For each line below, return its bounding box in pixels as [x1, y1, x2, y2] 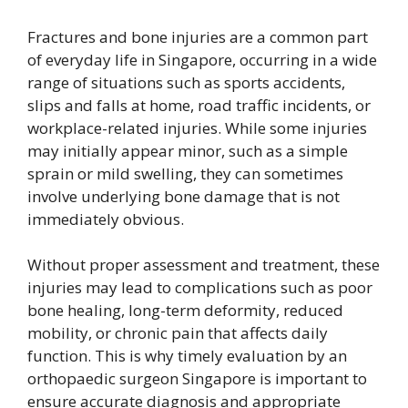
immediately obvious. [27, 208, 188, 229]
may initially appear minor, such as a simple [27, 139, 348, 161]
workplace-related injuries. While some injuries [27, 117, 367, 138]
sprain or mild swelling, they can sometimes [27, 162, 343, 184]
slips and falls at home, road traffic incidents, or [27, 94, 371, 116]
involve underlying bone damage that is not [27, 185, 340, 207]
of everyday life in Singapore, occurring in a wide [27, 48, 377, 70]
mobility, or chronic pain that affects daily [27, 322, 328, 343]
